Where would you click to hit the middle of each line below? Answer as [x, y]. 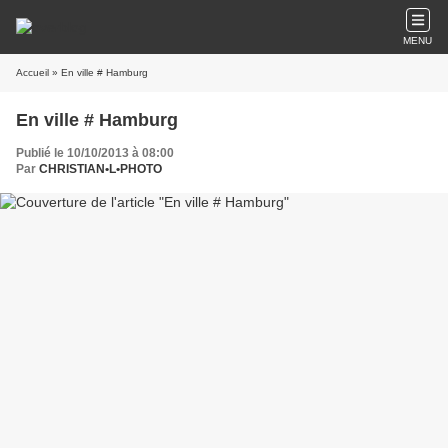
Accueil [32, 72]
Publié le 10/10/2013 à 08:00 [95, 153]
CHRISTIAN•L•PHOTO [100, 169]
